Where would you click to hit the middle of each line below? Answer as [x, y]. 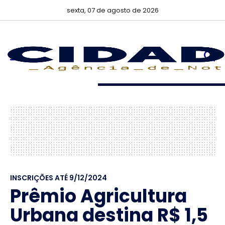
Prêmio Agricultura [98, 196]
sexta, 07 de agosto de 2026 [113, 10]
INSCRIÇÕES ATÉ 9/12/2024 [59, 178]
